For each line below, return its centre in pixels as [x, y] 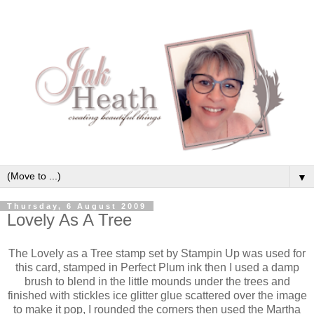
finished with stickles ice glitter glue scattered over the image [157, 295]
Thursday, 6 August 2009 [77, 206]
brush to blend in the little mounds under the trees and [157, 281]
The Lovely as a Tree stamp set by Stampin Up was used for [157, 253]
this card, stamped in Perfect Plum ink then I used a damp [157, 267]
